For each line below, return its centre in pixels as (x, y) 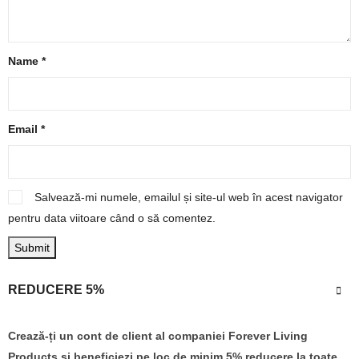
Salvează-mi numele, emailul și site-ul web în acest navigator (189, 198)
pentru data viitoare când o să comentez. (112, 218)
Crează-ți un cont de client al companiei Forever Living (158, 335)
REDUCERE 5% (56, 290)
